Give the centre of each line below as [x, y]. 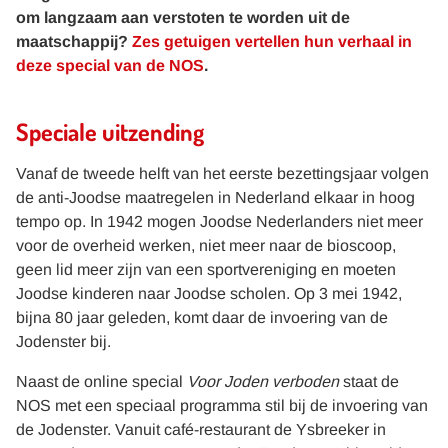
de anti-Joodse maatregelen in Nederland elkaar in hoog [215, 197]
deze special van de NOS [110, 65]
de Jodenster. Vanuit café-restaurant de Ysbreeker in [201, 429]
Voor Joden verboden [263, 381]
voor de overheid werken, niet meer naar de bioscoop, [206, 245]
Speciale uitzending [110, 131]
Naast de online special [101, 381]
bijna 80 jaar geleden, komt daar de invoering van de [202, 317]
